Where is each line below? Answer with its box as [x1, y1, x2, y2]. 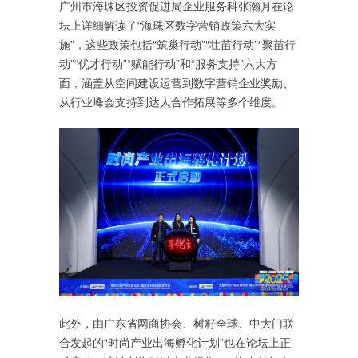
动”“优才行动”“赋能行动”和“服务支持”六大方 [59, 54, 277, 71]
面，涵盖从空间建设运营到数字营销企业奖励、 [59, 74, 294, 90]
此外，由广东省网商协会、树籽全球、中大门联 [59, 315, 294, 331]
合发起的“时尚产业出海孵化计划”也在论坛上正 [59, 334, 291, 350]
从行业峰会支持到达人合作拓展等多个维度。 [59, 93, 283, 109]
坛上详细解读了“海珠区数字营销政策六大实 [59, 16, 276, 33]
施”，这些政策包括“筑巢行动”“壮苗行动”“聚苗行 [59, 35, 296, 52]
